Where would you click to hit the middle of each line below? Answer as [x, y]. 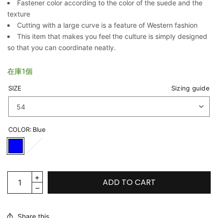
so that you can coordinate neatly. [62, 47]
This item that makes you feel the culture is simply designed [112, 36]
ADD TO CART [129, 182]
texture [19, 14]
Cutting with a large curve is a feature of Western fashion [107, 25]
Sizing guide [190, 88]
